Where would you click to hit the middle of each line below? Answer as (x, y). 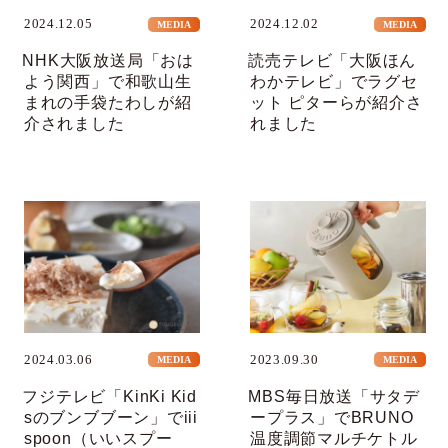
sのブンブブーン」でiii (110, 417)
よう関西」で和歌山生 (107, 82)
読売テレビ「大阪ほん (332, 61)
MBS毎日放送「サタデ (334, 396)
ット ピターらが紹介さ (336, 103)
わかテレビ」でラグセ (333, 82)
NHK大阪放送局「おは (108, 61)
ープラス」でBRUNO (331, 417)
